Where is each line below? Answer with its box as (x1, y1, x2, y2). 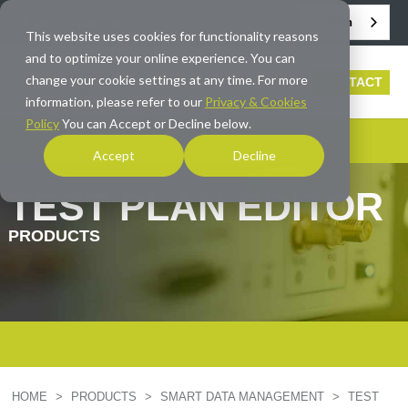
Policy (25, 116, 59, 131)
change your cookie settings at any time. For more (25, 72, 308, 87)
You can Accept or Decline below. (59, 116, 251, 131)
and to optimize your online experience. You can (25, 50, 295, 66)
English (309, 15, 352, 29)
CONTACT (321, 74, 382, 89)
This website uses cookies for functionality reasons (25, 28, 319, 44)
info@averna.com (33, 16, 125, 30)
